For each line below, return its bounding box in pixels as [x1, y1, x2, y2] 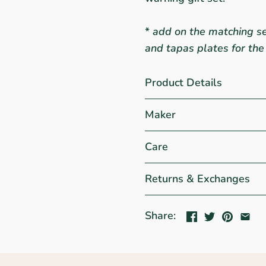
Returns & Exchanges [145, 171, 250, 186]
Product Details [145, 75, 222, 90]
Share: [145, 208, 176, 223]
